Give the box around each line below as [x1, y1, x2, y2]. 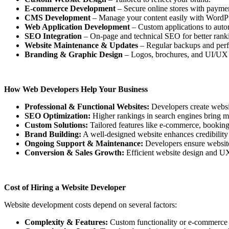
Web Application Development [25, 22, 130, 32]
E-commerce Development [25, 4, 116, 13]
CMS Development [25, 13, 90, 22]
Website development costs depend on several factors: [4, 200, 177, 210]
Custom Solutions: [25, 121, 88, 130]
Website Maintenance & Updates [25, 41, 138, 50]
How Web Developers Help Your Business [4, 85, 148, 94]
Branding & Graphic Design [25, 50, 123, 59]
